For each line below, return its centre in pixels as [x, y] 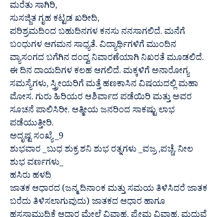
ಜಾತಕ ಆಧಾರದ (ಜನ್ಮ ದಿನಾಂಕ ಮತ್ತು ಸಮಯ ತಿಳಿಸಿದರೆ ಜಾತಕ [108, 190]
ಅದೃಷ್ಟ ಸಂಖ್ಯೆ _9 [37, 138]
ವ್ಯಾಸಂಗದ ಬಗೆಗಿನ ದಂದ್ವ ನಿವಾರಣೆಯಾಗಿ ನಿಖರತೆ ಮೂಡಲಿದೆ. [107, 59]
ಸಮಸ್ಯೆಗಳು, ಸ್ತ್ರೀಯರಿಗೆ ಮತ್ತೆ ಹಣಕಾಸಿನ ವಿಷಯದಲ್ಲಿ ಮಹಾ [104, 85]
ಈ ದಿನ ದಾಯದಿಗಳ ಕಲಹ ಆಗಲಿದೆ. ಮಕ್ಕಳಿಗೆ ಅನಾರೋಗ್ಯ [99, 72]
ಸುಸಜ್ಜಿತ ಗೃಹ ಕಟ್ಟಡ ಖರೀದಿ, [54, 20]
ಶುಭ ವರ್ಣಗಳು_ [37, 164]
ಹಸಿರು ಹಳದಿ [31, 177]
